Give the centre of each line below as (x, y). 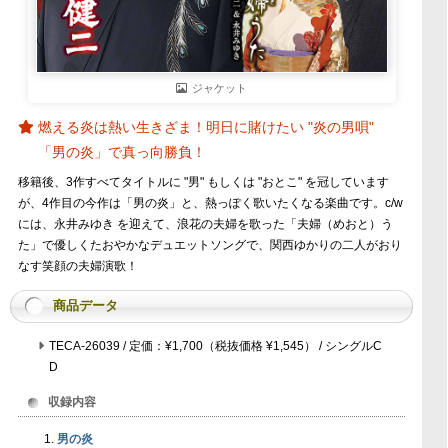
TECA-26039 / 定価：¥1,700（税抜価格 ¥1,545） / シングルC (215, 345)
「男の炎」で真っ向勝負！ (121, 151)
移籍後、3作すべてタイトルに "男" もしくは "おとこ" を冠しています (203, 181)
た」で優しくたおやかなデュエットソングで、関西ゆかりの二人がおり (209, 244)
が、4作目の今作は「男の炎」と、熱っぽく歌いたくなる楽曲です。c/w (210, 202)
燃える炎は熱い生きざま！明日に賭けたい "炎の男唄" (205, 126)
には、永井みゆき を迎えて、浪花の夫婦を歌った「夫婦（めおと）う (205, 223)
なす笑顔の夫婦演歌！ (77, 265)
